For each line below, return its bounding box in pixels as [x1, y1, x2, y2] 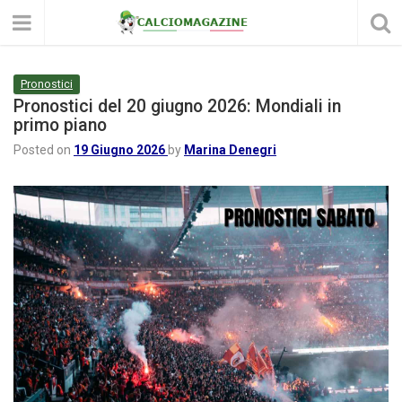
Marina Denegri [184, 143, 276, 157]
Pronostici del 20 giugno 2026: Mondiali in [13, 96, 341, 117]
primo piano [13, 115, 107, 135]
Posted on [13, 143, 74, 157]
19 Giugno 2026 [74, 143, 165, 157]
